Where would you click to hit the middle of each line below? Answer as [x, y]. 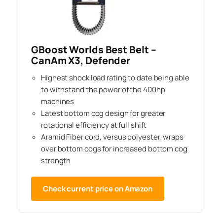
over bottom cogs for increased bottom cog [114, 148]
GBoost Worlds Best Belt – [94, 49]
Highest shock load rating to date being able [115, 77]
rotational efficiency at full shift [94, 125]
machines [58, 101]
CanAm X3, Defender [81, 60]
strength [56, 160]
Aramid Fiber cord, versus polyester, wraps [112, 137]
